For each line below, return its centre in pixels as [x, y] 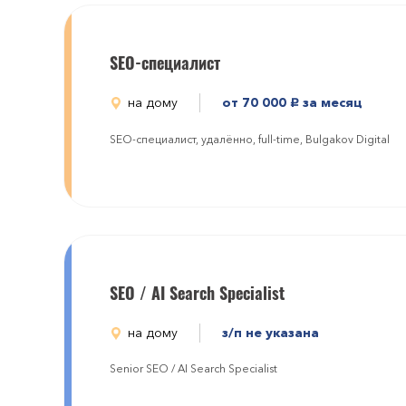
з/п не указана [271, 333]
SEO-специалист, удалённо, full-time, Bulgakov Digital [250, 139]
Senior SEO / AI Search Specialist [193, 368]
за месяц [331, 102]
